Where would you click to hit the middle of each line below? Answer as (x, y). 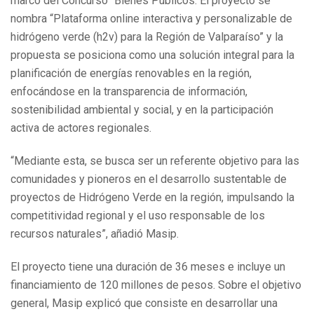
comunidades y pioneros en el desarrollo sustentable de (149, 179)
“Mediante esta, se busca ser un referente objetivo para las (155, 161)
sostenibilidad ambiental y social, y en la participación (142, 110)
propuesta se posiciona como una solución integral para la (152, 55)
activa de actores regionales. (81, 128)
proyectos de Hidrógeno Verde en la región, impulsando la (152, 197)
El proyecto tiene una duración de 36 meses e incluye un (148, 266)
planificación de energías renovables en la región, (131, 74)
